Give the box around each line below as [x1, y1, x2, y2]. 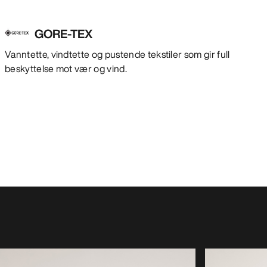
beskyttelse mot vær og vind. [5, 61, 127, 76]
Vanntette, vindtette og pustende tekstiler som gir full [5, 46, 230, 61]
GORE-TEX [35, 24, 92, 42]
